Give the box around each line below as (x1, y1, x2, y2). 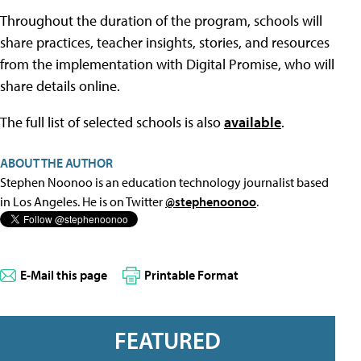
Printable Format (144, 267, 239, 283)
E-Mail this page (20, 267, 107, 283)
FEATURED (114, 326, 221, 355)
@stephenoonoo (165, 193, 256, 210)
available (224, 113, 281, 131)
